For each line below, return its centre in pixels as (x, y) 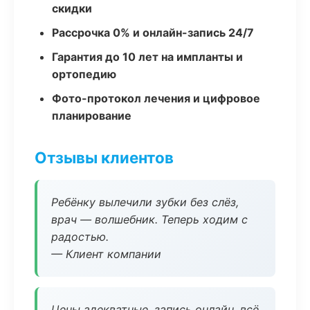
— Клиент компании (106, 254)
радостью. (80, 237)
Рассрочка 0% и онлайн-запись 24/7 (153, 33)
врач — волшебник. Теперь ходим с (149, 219)
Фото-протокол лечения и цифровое (156, 98)
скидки (72, 8)
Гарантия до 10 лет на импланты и (147, 57)
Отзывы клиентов (104, 157)
